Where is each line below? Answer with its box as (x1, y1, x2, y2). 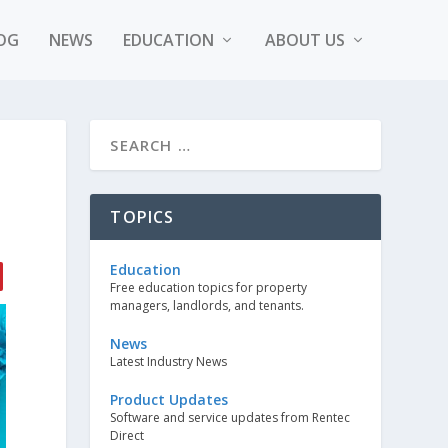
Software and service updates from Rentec (110, 409, 351, 426)
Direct (110, 427, 145, 444)
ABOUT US (264, 29, 345, 51)
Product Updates (110, 390, 229, 409)
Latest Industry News (110, 353, 228, 370)
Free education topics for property (110, 279, 308, 296)
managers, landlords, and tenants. (110, 297, 305, 314)
